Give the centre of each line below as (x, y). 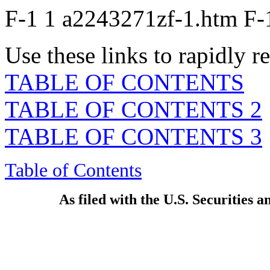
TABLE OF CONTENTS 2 (133, 109)
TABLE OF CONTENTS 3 (133, 137)
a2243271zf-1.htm (153, 18)
